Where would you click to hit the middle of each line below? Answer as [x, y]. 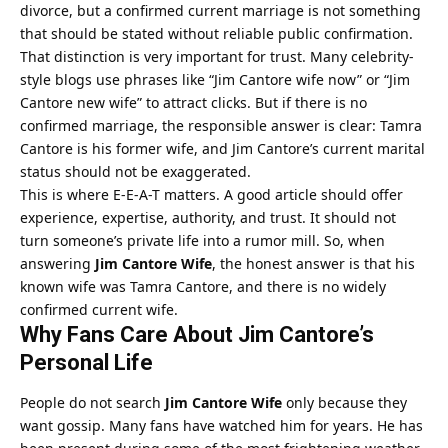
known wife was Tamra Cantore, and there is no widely [203, 286]
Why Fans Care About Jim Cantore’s [197, 334]
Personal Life [86, 362]
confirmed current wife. [99, 309]
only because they [344, 402]
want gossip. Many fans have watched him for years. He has [221, 425]
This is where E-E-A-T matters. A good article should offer [211, 194]
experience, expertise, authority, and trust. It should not [208, 217]
